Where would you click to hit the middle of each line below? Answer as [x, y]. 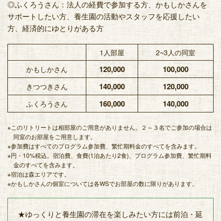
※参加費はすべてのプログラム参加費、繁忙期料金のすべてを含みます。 [104, 146]
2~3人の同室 [176, 52]
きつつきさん [47, 86]
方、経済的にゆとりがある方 [55, 28]
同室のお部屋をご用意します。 [55, 136]
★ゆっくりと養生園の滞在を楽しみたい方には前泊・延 [110, 214]
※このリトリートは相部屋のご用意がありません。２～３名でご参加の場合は [110, 127]
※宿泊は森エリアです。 [39, 174]
